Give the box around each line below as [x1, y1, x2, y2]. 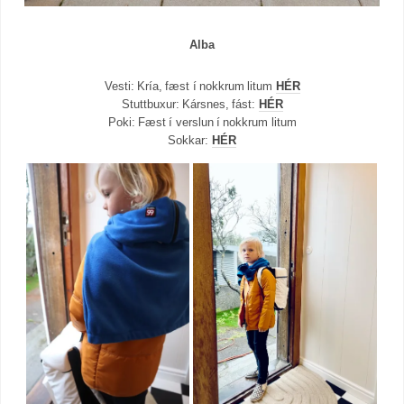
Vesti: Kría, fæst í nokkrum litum [104, 78, 276, 93]
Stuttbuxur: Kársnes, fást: [121, 96, 259, 111]
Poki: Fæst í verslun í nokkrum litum [107, 115, 297, 129]
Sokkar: [168, 133, 212, 147]
